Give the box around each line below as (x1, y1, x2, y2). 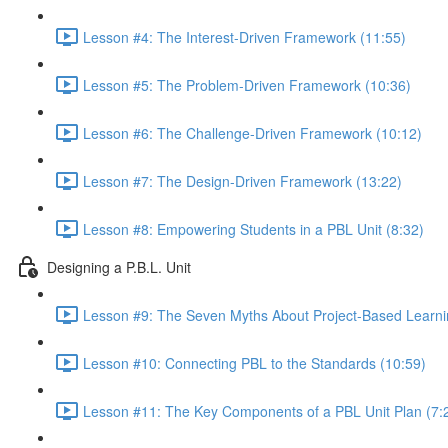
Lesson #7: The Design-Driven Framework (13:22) (83, 170, 402, 191)
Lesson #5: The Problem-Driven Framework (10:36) (83, 74, 411, 95)
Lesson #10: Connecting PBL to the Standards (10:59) (83, 352, 426, 373)
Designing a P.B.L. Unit (47, 256, 191, 277)
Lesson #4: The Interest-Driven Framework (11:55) (83, 26, 406, 47)
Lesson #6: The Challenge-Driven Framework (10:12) (83, 122, 422, 143)
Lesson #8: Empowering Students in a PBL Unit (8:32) (83, 218, 424, 239)
